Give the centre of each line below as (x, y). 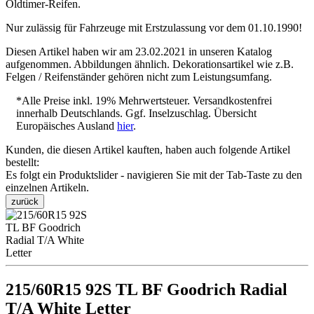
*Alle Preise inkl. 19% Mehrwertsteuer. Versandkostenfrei (144, 101)
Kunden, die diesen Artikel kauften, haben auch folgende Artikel (148, 150)
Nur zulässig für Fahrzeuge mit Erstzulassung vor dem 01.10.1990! (154, 28)
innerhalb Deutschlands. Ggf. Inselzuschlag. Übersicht (136, 114)
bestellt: (22, 163)
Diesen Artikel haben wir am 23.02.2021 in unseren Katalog (139, 52)
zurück (25, 202)
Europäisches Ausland (67, 126)
